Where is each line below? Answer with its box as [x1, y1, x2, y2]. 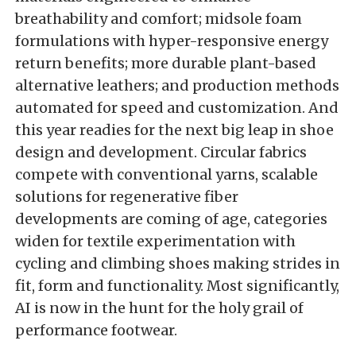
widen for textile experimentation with [15, 232, 296, 251]
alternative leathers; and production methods [15, 76, 339, 95]
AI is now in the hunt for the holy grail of [15, 299, 304, 318]
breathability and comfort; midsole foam [15, 10, 302, 29]
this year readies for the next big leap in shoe [15, 121, 334, 140]
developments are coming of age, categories [15, 210, 327, 229]
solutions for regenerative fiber [15, 188, 238, 207]
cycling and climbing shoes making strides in [15, 254, 340, 273]
